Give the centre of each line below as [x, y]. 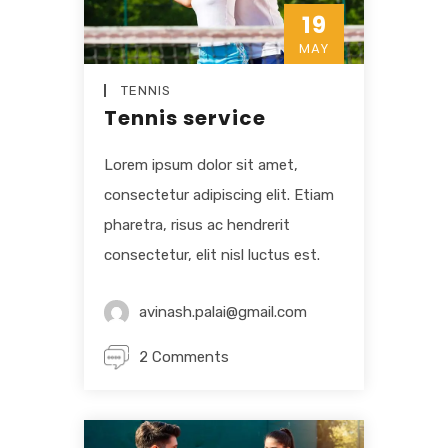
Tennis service [185, 118]
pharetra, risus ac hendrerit [197, 225]
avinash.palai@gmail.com [223, 312]
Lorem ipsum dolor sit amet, [201, 165]
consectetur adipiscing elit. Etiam [219, 195]
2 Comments [184, 357]
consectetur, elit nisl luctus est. [212, 255]
